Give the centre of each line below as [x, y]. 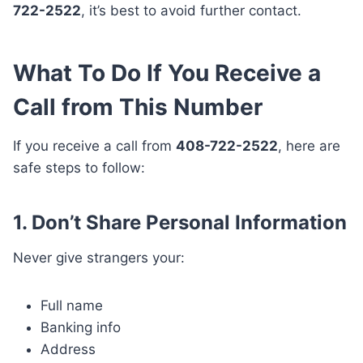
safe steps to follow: [79, 168]
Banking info [81, 328]
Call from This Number [138, 107]
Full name [72, 306]
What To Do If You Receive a [167, 73]
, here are [309, 146]
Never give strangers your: [99, 258]
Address [68, 350]
